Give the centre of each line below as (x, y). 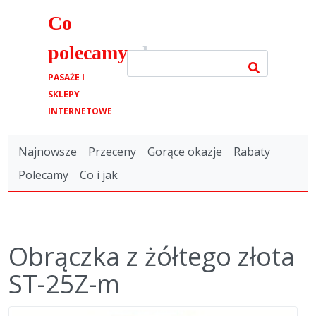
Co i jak (99, 175)
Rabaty (252, 151)
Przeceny (112, 151)
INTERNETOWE (80, 111)
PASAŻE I (66, 77)
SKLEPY (64, 94)
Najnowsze (48, 151)
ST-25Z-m (64, 284)
